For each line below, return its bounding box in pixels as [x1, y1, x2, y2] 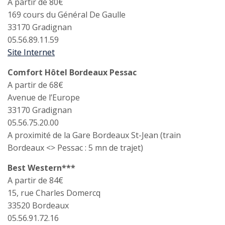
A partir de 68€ [8, 79, 63, 90]
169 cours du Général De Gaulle [8, 9, 126, 20]
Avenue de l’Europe [8, 92, 80, 103]
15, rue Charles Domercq [8, 187, 100, 198]
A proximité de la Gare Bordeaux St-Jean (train [8, 130, 181, 141]
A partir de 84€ [8, 175, 63, 186]
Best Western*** [8, 162, 75, 173]
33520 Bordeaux [8, 200, 69, 211]
